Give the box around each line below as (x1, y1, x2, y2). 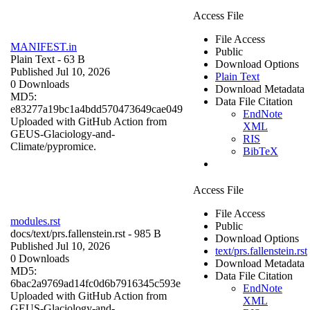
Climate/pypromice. (10, 140, 96, 152)
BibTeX (243, 145, 278, 157)
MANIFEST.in (10, 40, 77, 53)
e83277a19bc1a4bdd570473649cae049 (10, 102, 183, 115)
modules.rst (10, 215, 60, 227)
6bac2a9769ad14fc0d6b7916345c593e (10, 277, 181, 289)
